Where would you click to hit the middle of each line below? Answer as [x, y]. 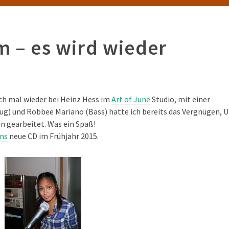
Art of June [131, 99]
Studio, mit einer [180, 99]
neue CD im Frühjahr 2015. [53, 136]
